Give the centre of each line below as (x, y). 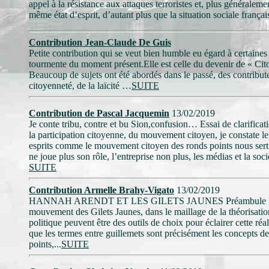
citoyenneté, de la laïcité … (80, 86)
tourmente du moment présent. (86, 64)
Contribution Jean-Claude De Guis (100, 42)
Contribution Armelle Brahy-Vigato (101, 190)
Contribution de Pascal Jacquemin (99, 113)
